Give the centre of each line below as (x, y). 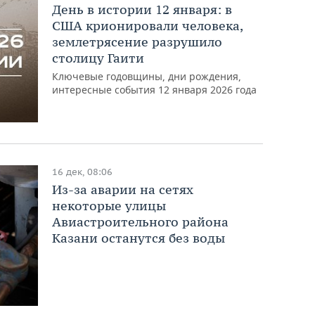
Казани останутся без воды (139, 238)
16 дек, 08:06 (83, 172)
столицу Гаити (98, 58)
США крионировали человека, (148, 25)
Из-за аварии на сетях (123, 189)
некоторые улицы (109, 205)
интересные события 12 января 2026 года (155, 89)
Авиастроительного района (141, 221)
